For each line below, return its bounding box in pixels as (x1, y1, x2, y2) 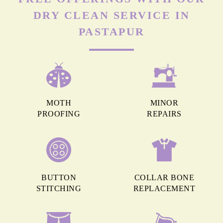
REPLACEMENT (133, 184, 196, 193)
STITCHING (36, 184, 82, 193)
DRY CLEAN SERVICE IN (33, 9, 190, 22)
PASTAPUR (78, 25, 145, 38)
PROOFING (37, 110, 80, 118)
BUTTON (41, 173, 76, 182)
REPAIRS (147, 110, 182, 118)
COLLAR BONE (134, 173, 195, 182)
